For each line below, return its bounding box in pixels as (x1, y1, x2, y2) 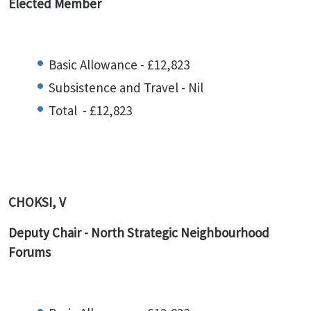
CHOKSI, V (8, 194, 66, 210)
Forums (8, 244, 51, 260)
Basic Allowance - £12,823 (49, 56, 190, 73)
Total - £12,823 (49, 102, 132, 119)
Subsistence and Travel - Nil (49, 79, 203, 96)
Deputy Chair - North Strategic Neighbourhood (8, 224, 269, 241)
